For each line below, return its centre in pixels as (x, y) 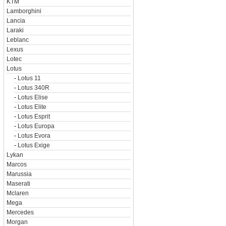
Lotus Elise (33, 97)
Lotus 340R (33, 88)
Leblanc (17, 40)
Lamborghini (24, 11)
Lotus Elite (32, 107)
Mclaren (17, 193)
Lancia (16, 21)
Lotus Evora (34, 136)
